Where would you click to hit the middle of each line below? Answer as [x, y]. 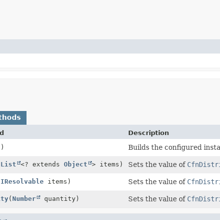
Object [76, 164]
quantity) [60, 198]
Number [24, 198]
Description [149, 133]
